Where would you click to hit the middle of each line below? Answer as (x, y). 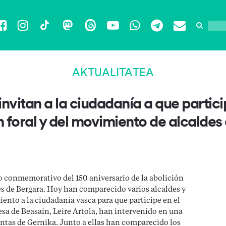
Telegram (175, 33)
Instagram (44, 33)
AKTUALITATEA (113, 72)
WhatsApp (157, 33)
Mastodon (87, 33)
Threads (106, 33)
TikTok (55, 33)
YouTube (130, 33)
